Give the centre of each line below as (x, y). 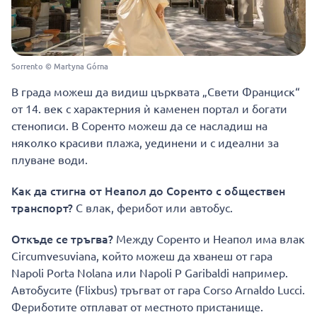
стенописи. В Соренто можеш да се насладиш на (139, 125)
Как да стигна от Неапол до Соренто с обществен (148, 190)
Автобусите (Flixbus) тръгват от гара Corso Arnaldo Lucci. (158, 289)
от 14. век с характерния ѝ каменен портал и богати (149, 108)
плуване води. (50, 159)
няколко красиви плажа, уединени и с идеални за (145, 142)
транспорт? (42, 207)
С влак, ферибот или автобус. (153, 207)
